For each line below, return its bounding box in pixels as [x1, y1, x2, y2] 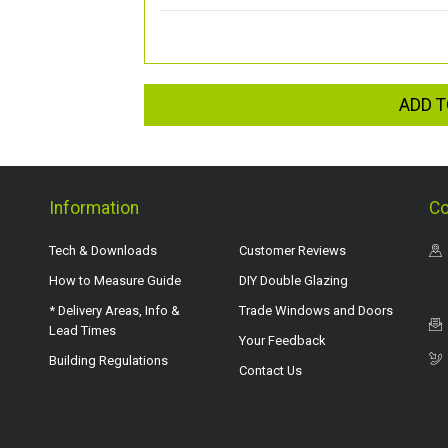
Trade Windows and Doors [239, 302, 393, 318]
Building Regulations [49, 352, 168, 368]
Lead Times [49, 322, 116, 338]
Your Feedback [239, 332, 326, 348]
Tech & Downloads [49, 242, 157, 258]
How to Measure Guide [49, 272, 181, 288]
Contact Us [239, 362, 302, 378]
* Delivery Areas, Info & [49, 302, 180, 318]
